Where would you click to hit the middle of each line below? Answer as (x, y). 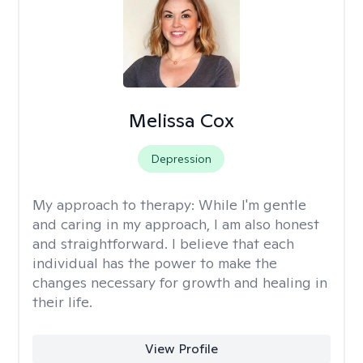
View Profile (181, 349)
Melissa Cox (181, 120)
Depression (181, 159)
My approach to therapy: (115, 205)
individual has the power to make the (155, 263)
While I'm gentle (252, 205)
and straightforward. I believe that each (163, 243)
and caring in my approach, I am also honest (176, 224)
